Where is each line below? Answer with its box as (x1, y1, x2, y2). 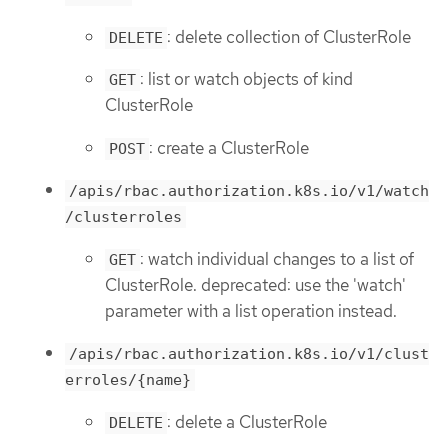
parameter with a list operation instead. (105, 299, 397, 322)
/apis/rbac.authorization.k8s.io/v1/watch (69, 182, 429, 201)
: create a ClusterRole (149, 136, 309, 159)
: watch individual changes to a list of (140, 247, 414, 270)
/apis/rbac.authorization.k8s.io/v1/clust (69, 345, 429, 364)
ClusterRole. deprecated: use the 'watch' (105, 273, 406, 296)
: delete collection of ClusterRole (167, 25, 411, 48)
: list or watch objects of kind (140, 68, 353, 91)
